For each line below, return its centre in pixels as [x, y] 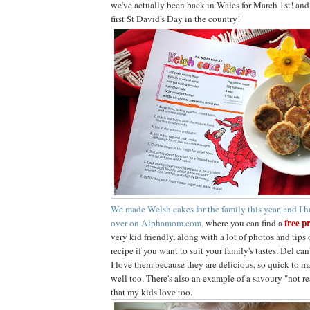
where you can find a [245, 222]
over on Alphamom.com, [158, 222]
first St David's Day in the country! [175, 18]
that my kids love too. [152, 292]
